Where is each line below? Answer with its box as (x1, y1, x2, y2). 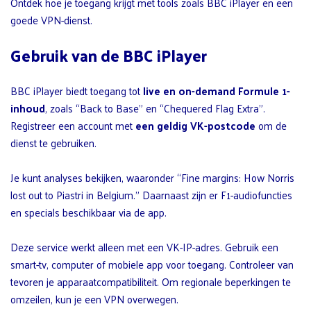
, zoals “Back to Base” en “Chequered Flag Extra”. (45, 99, 265, 118)
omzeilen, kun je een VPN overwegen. (10, 289, 178, 309)
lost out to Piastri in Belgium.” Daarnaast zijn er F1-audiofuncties (10, 185, 292, 205)
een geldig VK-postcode (135, 116, 255, 135)
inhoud (10, 99, 45, 118)
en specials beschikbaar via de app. (10, 203, 167, 222)
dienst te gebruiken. (10, 133, 96, 153)
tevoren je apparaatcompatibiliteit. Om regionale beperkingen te (10, 272, 291, 292)
